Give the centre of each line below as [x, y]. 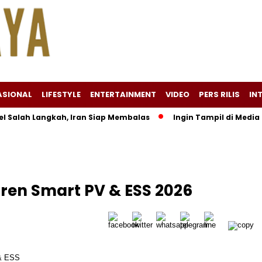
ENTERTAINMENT [123, 94]
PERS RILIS [219, 94]
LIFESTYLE [61, 94]
